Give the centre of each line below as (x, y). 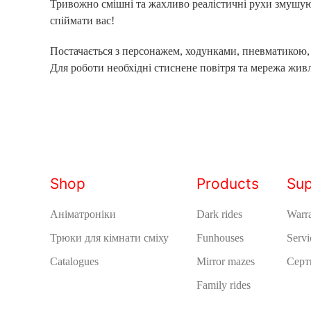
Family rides (224, 285)
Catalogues (74, 261)
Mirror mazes (226, 261)
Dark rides (219, 214)
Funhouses (220, 237)
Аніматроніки (83, 214)
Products (228, 183)
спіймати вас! (82, 20)
